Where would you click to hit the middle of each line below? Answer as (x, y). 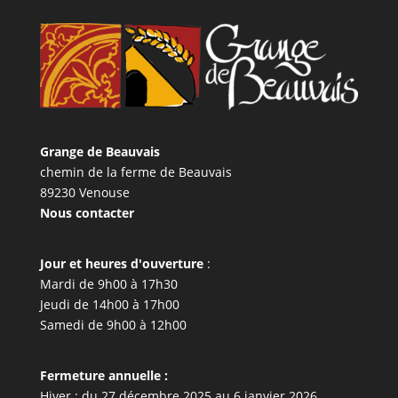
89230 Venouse (84, 192)
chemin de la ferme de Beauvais (135, 171)
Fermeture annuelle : (103, 375)
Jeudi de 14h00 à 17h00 (109, 304)
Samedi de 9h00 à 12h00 (113, 324)
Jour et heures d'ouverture (121, 263)
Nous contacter (87, 212)
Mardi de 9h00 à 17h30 (108, 283)
